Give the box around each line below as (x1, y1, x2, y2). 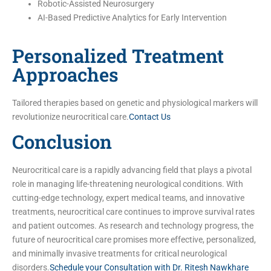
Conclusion (12, 129, 112, 154)
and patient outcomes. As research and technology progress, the (12, 220, 253, 230)
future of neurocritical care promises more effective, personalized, (12, 234, 256, 244)
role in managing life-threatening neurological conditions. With (12, 178, 243, 189)
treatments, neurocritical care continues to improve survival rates (12, 206, 255, 217)
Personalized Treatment (12, 43, 224, 68)
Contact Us (129, 111, 171, 122)
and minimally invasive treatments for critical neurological (12, 248, 227, 258)
